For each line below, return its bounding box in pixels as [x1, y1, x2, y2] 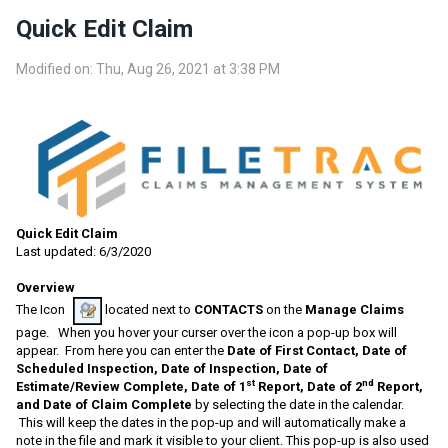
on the [263, 302, 305, 318]
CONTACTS [191, 302, 263, 318]
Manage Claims [305, 302, 404, 318]
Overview [16, 280, 78, 296]
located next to [102, 302, 191, 318]
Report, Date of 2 [255, 379, 362, 395]
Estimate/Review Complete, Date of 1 [16, 379, 246, 395]
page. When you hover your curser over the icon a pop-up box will [16, 325, 397, 341]
